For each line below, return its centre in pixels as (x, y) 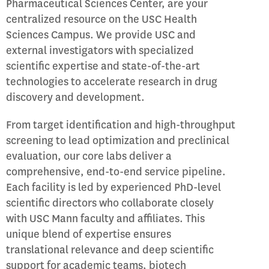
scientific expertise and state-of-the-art (103, 66)
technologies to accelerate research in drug (112, 82)
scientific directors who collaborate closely (110, 203)
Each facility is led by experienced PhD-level (113, 187)
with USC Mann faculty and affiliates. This (105, 219)
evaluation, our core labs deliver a (89, 156)
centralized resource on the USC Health (101, 19)
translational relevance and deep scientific (110, 250)
